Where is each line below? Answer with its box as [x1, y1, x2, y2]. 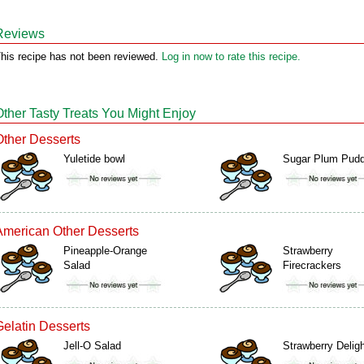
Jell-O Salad [63, 340, 121, 352]
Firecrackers [283, 259, 341, 271]
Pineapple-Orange [63, 245, 147, 257]
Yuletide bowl [63, 153, 125, 165]
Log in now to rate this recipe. [162, 50, 301, 63]
